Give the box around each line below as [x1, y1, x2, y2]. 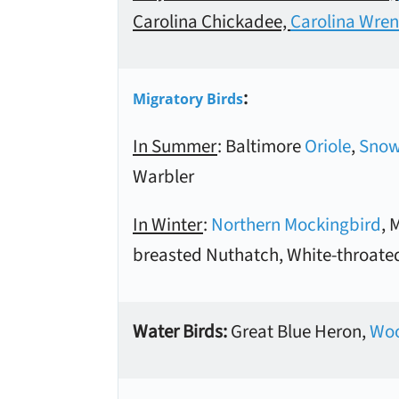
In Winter [133, 211, 203, 238]
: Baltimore [217, 133, 305, 159]
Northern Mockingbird [211, 211, 381, 238]
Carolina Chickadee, [133, 8, 290, 35]
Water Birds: [133, 318, 231, 345]
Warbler [133, 163, 194, 190]
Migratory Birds [133, 89, 243, 109]
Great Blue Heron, [231, 318, 370, 345]
